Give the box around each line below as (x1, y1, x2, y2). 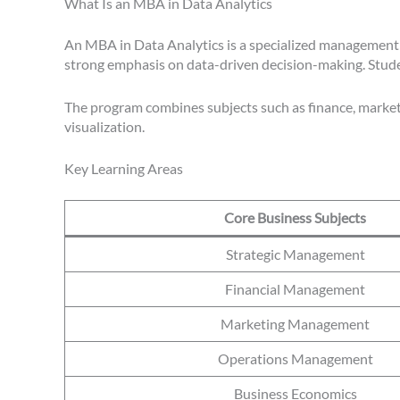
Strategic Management (225, 246, 365, 263)
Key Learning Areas (64, 160, 183, 178)
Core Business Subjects (224, 209, 366, 227)
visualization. (64, 117, 145, 135)
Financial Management (225, 280, 365, 298)
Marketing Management (221, 315, 370, 333)
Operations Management (217, 350, 373, 368)
